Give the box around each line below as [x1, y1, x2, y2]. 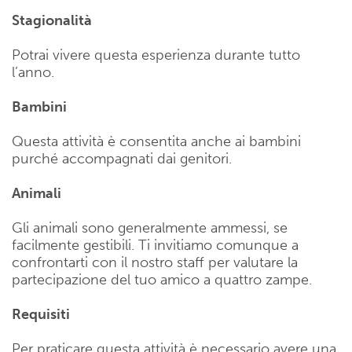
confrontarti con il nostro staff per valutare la [12, 253, 298, 271]
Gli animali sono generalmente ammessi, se [12, 218, 288, 236]
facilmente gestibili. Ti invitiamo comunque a [12, 236, 299, 254]
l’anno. [12, 63, 54, 81]
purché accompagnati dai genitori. [12, 149, 232, 167]
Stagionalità [12, 11, 92, 29]
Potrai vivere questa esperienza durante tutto [12, 46, 300, 64]
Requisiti [12, 305, 70, 323]
